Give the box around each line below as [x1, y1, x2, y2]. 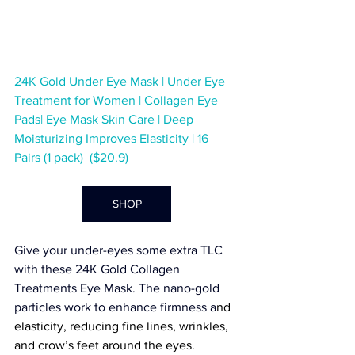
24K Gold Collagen [75, 262, 183, 277]
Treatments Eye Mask [14, 281, 132, 296]
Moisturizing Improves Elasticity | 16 [14, 132, 212, 146]
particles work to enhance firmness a [14, 300, 216, 315]
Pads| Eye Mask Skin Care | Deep [14, 113, 197, 127]
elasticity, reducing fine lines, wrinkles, [14, 319, 231, 334]
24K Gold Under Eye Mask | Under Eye [14, 74, 228, 89]
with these [14, 262, 75, 277]
